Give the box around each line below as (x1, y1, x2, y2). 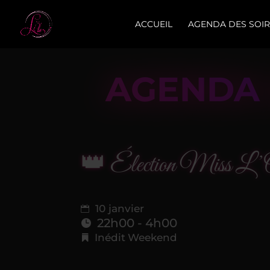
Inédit (95, 231, 126, 244)
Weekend (128, 231, 178, 244)
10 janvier (92, 202, 145, 215)
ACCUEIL (135, 19, 172, 30)
